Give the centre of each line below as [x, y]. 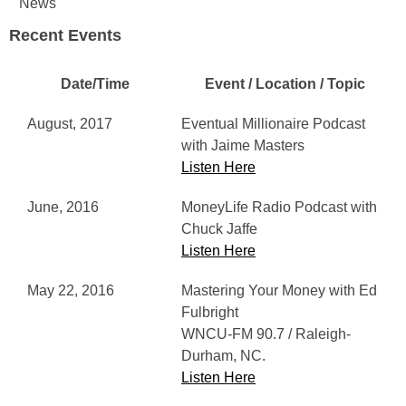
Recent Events [65, 35]
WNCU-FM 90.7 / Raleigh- [266, 334]
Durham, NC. [223, 356]
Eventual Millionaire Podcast [273, 124]
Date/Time [95, 84]
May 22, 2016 [71, 290]
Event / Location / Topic [285, 84]
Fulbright [210, 312]
